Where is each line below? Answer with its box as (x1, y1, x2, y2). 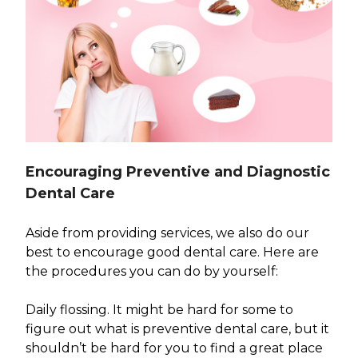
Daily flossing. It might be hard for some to (26, 301, 293, 317)
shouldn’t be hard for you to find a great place (26, 340, 323, 356)
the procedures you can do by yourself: (26, 263, 278, 279)
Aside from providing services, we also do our (26, 225, 309, 241)
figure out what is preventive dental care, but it (26, 320, 329, 336)
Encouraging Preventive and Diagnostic (26, 162, 330, 181)
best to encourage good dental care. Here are (26, 244, 319, 260)
